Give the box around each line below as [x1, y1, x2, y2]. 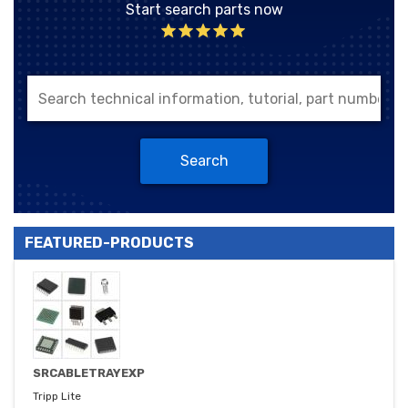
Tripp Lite [33, 390, 81, 403]
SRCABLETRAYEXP [33, 366, 145, 381]
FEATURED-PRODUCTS [25, 234, 194, 252]
